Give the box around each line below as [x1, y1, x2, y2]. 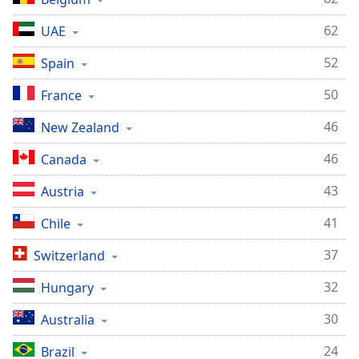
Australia [41, 311, 95, 329]
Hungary [41, 279, 94, 296]
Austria [41, 183, 84, 200]
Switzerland [34, 247, 105, 264]
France [41, 87, 82, 104]
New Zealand [41, 119, 119, 136]
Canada [41, 151, 87, 168]
